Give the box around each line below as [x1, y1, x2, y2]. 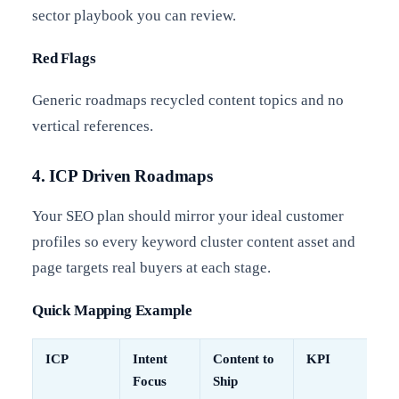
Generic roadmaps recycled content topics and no [32, 91, 344, 109]
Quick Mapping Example [32, 301, 192, 319]
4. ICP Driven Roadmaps [32, 166, 213, 185]
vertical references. [32, 117, 153, 134]
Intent [133, 352, 167, 367]
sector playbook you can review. [32, 7, 236, 25]
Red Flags [32, 49, 96, 67]
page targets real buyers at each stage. [32, 258, 271, 276]
